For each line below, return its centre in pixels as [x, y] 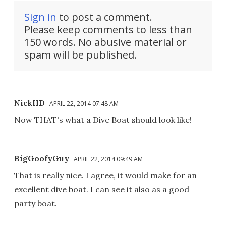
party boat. [36, 203]
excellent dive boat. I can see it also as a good [102, 189]
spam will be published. [80, 54]
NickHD [30, 103]
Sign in [40, 17]
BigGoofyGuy [42, 158]
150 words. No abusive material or [105, 42]
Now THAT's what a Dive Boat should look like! [103, 119]
